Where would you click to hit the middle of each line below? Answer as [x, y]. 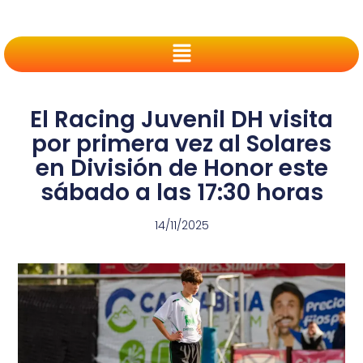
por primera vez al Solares [181, 144]
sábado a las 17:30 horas [181, 193]
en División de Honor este [181, 169]
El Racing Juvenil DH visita [181, 120]
